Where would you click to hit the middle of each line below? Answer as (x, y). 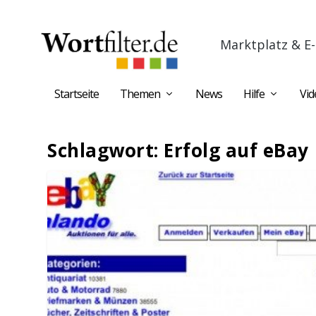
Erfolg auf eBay (236, 150)
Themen (140, 94)
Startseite (77, 94)
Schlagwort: (106, 150)
